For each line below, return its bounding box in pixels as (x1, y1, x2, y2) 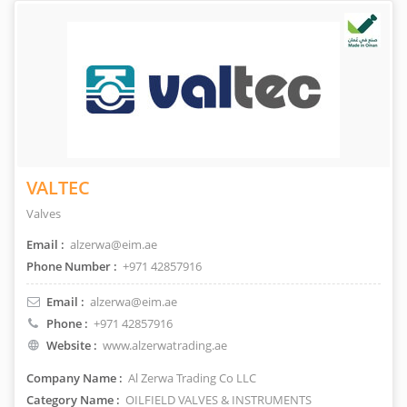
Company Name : (26, 370, 123, 386)
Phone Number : (26, 258, 117, 274)
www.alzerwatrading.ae (103, 337, 227, 353)
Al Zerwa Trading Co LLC (125, 370, 256, 386)
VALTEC (26, 175, 90, 200)
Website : (46, 337, 97, 353)
